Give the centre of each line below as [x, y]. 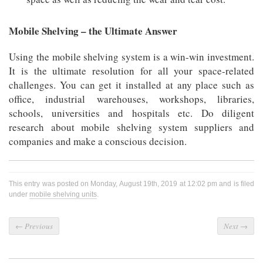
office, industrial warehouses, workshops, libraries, [131, 99]
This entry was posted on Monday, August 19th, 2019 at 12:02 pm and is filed [131, 184]
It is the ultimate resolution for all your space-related [131, 71]
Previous [38, 226]
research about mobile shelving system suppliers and [131, 127]
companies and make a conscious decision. [98, 141]
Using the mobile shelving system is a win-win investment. [131, 57]
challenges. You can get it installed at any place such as [131, 85]
